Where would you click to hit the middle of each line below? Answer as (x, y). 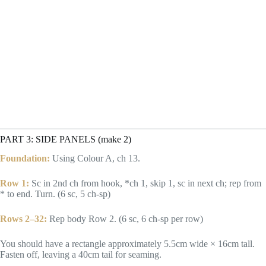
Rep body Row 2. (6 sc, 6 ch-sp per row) (125, 219)
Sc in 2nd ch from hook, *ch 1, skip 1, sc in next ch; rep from (145, 183)
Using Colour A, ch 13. (95, 159)
